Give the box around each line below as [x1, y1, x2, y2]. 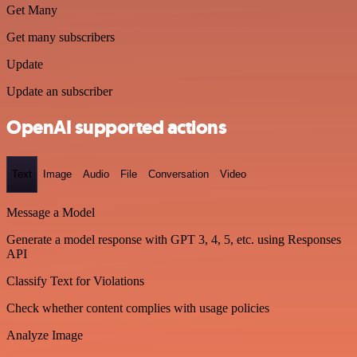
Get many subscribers [6, 30, 115, 45]
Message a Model [6, 205, 95, 219]
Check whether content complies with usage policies [6, 300, 269, 315]
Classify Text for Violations [6, 273, 144, 288]
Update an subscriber [6, 84, 112, 99]
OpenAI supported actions [6, 115, 227, 141]
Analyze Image [6, 328, 83, 342]
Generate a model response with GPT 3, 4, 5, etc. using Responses [6, 232, 341, 246]
